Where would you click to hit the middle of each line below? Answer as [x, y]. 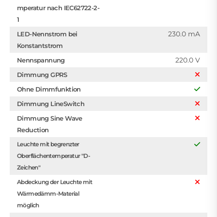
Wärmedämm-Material [48, 193]
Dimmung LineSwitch [51, 103]
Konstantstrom [40, 45]
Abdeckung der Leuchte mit [54, 182]
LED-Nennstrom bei [47, 34]
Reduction [33, 130]
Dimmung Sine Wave [50, 118]
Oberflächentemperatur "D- [54, 155]
